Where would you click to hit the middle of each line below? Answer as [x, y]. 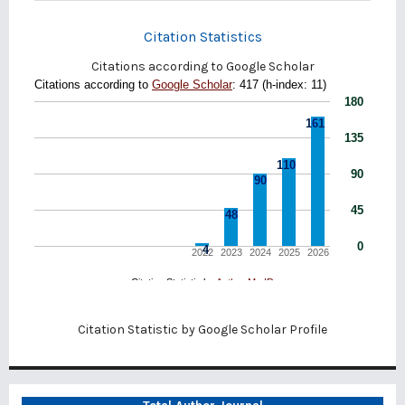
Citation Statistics [202, 37]
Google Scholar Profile [263, 330]
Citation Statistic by [138, 330]
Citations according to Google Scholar [202, 67]
